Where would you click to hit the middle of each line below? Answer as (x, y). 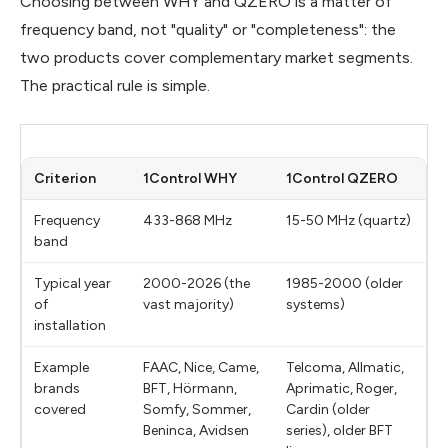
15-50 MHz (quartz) (348, 220)
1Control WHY (190, 178)
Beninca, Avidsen (196, 430)
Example (61, 367)
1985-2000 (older (344, 283)
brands (57, 388)
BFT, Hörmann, (190, 388)
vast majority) (188, 304)
